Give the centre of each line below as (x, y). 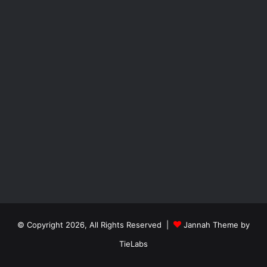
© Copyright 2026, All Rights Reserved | (95, 225)
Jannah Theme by (217, 225)
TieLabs (133, 244)
